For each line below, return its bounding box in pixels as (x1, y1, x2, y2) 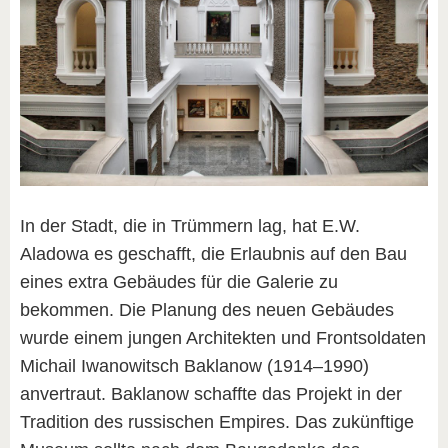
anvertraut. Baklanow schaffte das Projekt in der (20, 383, 402, 404)
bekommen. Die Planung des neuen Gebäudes (20, 299, 394, 320)
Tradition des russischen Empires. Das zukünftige (20, 411, 414, 432)
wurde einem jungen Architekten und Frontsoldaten (20, 327, 426, 348)
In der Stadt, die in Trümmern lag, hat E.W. (20, 215, 360, 236)
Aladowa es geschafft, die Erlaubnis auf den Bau (20, 243, 407, 264)
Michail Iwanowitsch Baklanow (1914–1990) (20, 355, 369, 376)
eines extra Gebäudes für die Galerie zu (20, 271, 338, 292)
